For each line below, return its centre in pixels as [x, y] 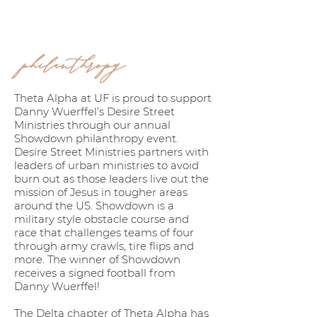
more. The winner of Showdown [97, 259]
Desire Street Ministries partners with [111, 152]
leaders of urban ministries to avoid [106, 165]
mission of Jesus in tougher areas [101, 192]
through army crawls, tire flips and [104, 246]
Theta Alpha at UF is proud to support [113, 98]
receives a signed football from [95, 273]
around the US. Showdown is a [94, 206]
